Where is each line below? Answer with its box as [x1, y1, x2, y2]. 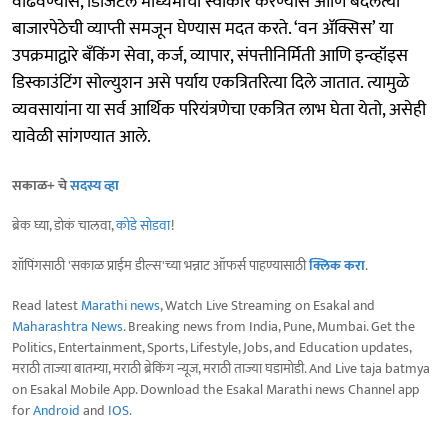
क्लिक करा [309, 253, 365, 277]
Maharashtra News [12, 314, 123, 338]
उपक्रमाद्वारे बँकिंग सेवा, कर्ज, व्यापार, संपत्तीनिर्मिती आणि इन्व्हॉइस [12, 40, 408, 71]
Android [33, 398, 80, 422]
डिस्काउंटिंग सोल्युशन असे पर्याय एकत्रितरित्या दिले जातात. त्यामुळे [12, 67, 409, 98]
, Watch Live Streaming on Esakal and [160, 293, 375, 317]
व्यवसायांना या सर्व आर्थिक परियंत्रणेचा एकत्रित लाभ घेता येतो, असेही [12, 94, 426, 125]
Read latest [12, 293, 81, 317]
